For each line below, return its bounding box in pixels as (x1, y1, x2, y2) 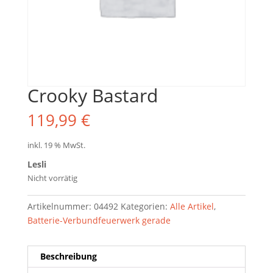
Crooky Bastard (27, 83, 158, 108)
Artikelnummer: (27, 200, 94, 213)
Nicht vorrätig (27, 172, 77, 184)
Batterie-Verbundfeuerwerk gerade (27, 214, 171, 227)
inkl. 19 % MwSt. (27, 140, 85, 151)
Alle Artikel (169, 200, 214, 213)
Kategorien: (120, 200, 170, 213)
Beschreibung (40, 250, 97, 263)
